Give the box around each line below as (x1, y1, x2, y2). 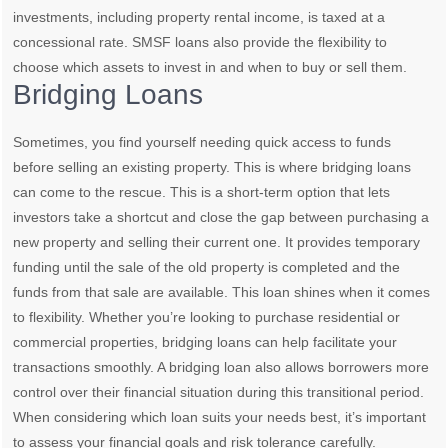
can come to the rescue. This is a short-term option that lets (13, 183, 391, 200)
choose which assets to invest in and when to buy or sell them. (13, 58, 408, 75)
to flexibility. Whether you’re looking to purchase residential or (13, 308, 401, 325)
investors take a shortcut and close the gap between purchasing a (13, 208, 430, 225)
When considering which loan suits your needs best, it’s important (13, 408, 427, 425)
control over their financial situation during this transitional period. (13, 383, 425, 400)
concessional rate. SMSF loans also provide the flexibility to (13, 33, 388, 50)
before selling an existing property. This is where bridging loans (13, 158, 412, 175)
